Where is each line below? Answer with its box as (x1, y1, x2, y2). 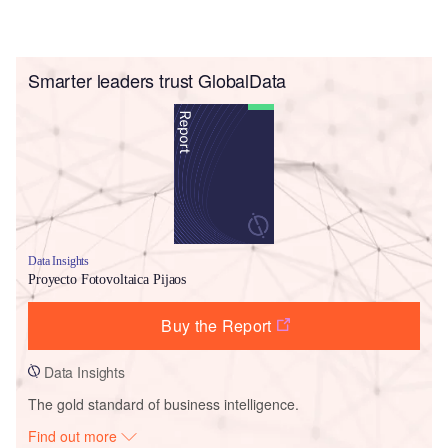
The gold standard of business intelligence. (28, 393, 299, 414)
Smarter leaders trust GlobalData (28, 66, 287, 93)
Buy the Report (161, 313, 272, 337)
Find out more (28, 425, 122, 446)
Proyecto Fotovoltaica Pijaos (28, 271, 187, 287)
